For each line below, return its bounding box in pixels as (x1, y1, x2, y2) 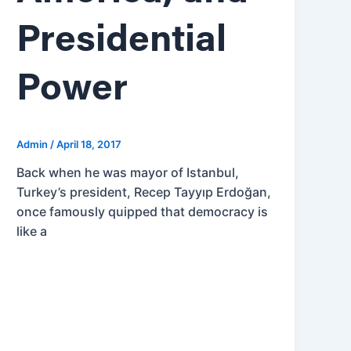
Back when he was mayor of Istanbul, (16, 165, 240, 181)
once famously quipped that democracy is (16, 204, 269, 220)
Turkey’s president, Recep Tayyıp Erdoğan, (16, 184, 272, 201)
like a (16, 223, 48, 240)
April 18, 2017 (56, 137, 122, 150)
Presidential (16, 22, 227, 60)
